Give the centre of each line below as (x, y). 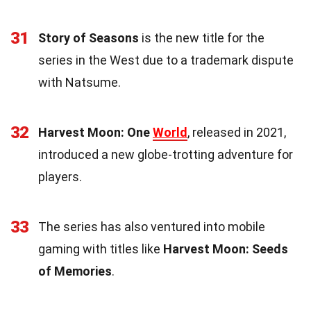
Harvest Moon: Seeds (226, 249)
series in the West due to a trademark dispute (166, 60)
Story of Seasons (89, 38)
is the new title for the (202, 38)
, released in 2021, (237, 133)
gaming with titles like (101, 249)
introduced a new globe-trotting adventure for (166, 155)
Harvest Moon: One (95, 133)
